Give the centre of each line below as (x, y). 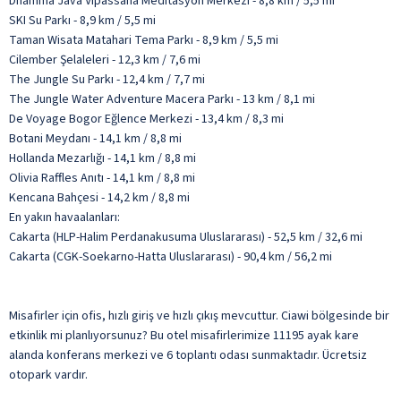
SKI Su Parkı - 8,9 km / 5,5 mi (82, 20)
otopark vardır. (48, 375)
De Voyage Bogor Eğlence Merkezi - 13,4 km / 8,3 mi (146, 119)
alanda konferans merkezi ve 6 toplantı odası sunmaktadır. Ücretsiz (188, 355)
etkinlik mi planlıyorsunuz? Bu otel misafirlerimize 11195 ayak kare (184, 335)
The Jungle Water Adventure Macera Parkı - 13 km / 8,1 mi (162, 99)
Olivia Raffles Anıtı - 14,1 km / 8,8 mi (102, 178)
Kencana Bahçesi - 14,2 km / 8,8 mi (99, 197)
